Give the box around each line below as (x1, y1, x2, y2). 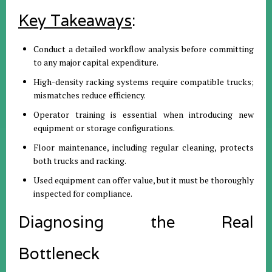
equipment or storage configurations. (33, 122, 175, 134)
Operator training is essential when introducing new (33, 109, 254, 120)
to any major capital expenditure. (33, 56, 158, 68)
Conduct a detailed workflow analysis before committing (33, 43, 254, 55)
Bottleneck (18, 243, 100, 263)
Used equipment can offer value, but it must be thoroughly (33, 174, 254, 186)
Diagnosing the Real (18, 212, 254, 232)
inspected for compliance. (33, 188, 132, 199)
